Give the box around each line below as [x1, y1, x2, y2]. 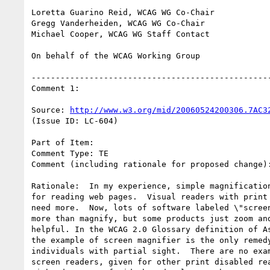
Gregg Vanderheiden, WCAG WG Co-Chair [31, 18, 205, 28]
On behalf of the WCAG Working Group [31, 51, 200, 60]
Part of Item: [31, 137, 94, 147]
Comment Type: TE [31, 148, 108, 158]
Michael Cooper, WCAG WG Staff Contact [31, 29, 210, 39]
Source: [31, 105, 70, 115]
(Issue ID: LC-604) [31, 116, 118, 125]
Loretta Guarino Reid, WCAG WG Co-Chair [31, 7, 215, 17]
